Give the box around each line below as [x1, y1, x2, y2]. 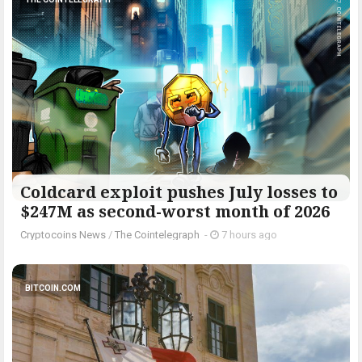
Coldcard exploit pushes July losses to [20, 180, 338, 203]
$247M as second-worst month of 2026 [20, 200, 330, 222]
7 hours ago [219, 228, 277, 241]
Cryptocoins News [20, 228, 106, 241]
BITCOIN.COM [25, 283, 81, 293]
